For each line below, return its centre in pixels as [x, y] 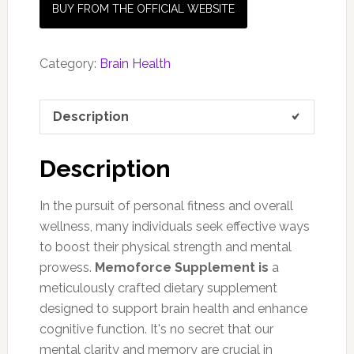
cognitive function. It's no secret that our [156, 329]
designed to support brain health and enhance [173, 308]
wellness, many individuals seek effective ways [174, 226]
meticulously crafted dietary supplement [158, 288]
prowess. [67, 267]
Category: [69, 64]
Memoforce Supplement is [181, 267]
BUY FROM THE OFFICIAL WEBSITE [143, 9]
